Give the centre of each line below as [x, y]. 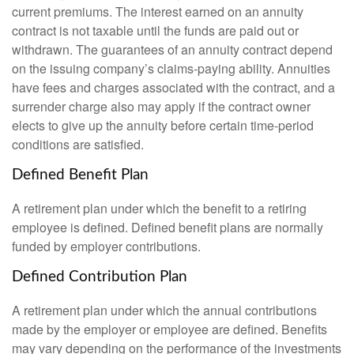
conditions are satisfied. [78, 145]
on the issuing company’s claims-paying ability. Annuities [171, 69]
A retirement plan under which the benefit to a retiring [159, 208]
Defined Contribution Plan [100, 277]
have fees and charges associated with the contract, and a [173, 88]
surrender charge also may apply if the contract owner [161, 107]
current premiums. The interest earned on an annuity [158, 12]
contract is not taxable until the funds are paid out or [155, 31]
